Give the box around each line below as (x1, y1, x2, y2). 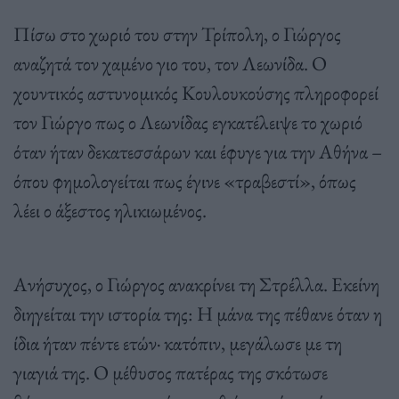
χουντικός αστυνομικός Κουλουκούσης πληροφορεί (13, 78, 379, 106)
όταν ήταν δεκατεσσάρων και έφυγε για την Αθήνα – (13, 137, 382, 165)
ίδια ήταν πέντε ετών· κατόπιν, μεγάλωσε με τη (13, 329, 342, 356)
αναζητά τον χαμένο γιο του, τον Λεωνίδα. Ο (13, 49, 327, 77)
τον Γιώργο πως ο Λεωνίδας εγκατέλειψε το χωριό (13, 108, 362, 135)
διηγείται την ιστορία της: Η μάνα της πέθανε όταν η (13, 299, 382, 327)
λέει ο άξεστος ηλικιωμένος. (13, 196, 207, 224)
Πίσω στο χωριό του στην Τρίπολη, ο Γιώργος (13, 20, 341, 47)
